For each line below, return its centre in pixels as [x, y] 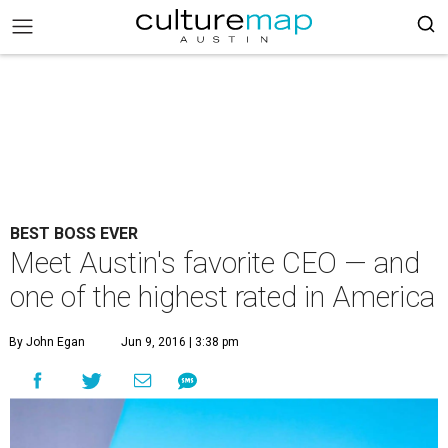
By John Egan [47, 342]
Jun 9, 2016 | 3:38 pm [180, 342]
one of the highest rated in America [222, 297]
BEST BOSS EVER [74, 233]
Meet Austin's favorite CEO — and [215, 263]
